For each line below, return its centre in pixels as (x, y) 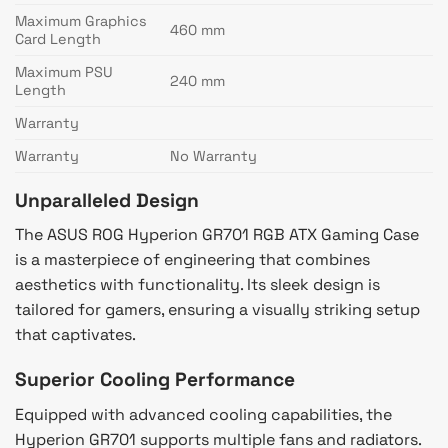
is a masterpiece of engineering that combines (192, 260)
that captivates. (75, 335)
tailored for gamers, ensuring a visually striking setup (217, 310)
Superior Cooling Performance (155, 379)
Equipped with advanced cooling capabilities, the (203, 414)
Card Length (58, 38)
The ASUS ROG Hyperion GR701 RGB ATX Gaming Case (217, 235)
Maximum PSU (64, 71)
